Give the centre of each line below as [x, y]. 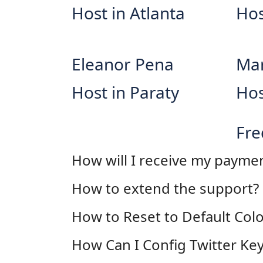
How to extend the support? [165, 188]
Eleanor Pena [123, 64]
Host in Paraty [125, 92]
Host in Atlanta [128, 13]
